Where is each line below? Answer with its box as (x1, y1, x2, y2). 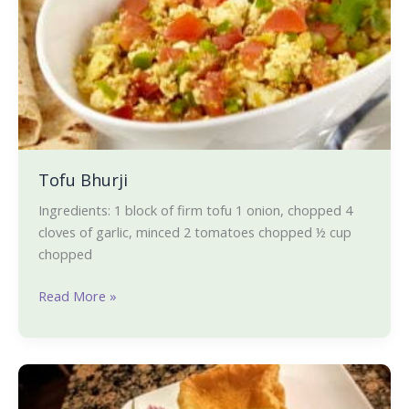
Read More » (37, 287, 117, 306)
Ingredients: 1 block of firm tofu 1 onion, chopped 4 (37, 201, 352, 220)
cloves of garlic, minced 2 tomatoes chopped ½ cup (37, 223, 351, 242)
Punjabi (37, 365, 82, 384)
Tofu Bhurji (37, 169, 128, 192)
